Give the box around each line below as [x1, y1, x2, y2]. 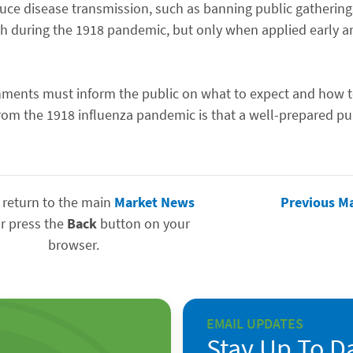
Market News [113, 192, 195, 211]
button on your [96, 214, 190, 232]
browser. [47, 235, 99, 254]
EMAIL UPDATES [206, 314, 303, 333]
